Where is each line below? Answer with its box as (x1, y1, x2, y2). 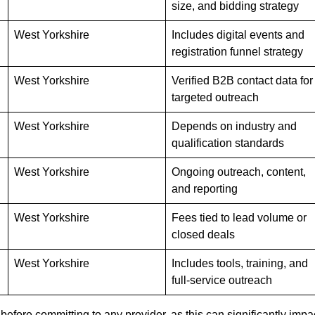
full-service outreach (172, 274, 272, 287)
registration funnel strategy (172, 46, 303, 58)
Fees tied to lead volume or (172, 212, 307, 224)
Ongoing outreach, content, (172, 166, 306, 179)
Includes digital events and (172, 29, 304, 41)
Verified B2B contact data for (172, 75, 313, 87)
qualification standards (172, 137, 284, 150)
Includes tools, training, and (172, 257, 308, 270)
